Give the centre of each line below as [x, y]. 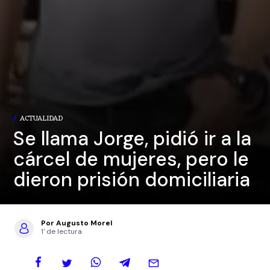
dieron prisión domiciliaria [132, 180]
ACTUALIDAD [42, 119]
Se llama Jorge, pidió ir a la [133, 139]
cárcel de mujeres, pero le [131, 159]
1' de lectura [61, 232]
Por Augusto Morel [77, 223]
